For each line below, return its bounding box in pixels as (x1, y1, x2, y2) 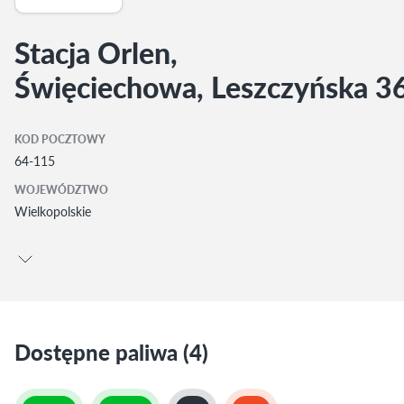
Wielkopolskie (14, 202, 91, 220)
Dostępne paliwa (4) (14, 336, 208, 367)
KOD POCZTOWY (14, 132, 106, 147)
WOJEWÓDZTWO (14, 182, 108, 197)
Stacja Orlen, (14, 32, 178, 73)
